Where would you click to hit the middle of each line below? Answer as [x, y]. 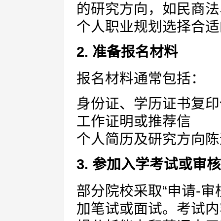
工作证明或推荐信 [134, 121]
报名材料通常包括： [141, 78]
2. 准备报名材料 [127, 52]
